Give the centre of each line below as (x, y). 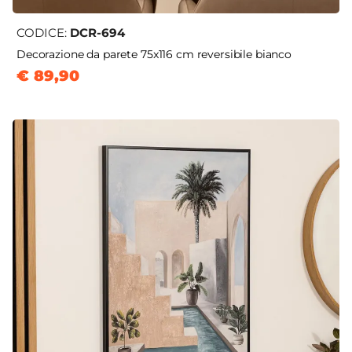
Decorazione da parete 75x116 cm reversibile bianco (154, 55)
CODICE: (43, 33)
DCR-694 (97, 33)
